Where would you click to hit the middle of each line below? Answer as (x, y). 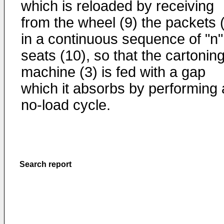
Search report (45, 164)
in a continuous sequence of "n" (122, 39)
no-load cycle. (66, 105)
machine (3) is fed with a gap (113, 72)
